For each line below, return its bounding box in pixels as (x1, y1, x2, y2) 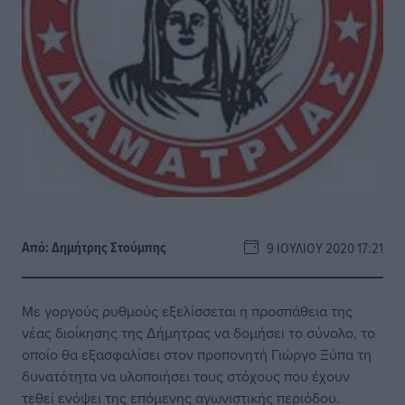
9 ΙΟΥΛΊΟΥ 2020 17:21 (259, 238, 383, 258)
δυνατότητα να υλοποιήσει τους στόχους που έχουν (22, 366, 350, 386)
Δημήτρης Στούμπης (52, 237, 166, 258)
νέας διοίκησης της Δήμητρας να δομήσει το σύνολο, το (22, 323, 375, 343)
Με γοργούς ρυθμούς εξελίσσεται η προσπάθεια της (22, 301, 353, 321)
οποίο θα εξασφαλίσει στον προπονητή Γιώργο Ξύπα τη (22, 344, 372, 364)
